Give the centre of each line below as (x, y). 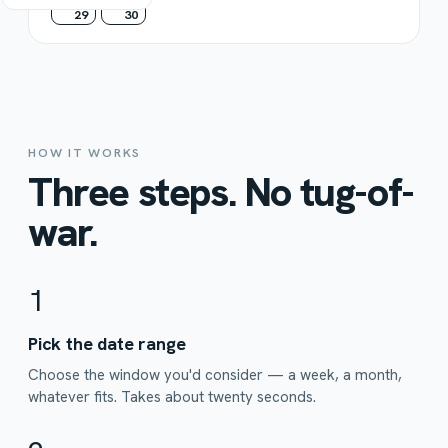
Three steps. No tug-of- (221, 192)
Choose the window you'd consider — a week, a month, (215, 375)
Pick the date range (107, 343)
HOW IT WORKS (84, 152)
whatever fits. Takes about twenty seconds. (172, 397)
